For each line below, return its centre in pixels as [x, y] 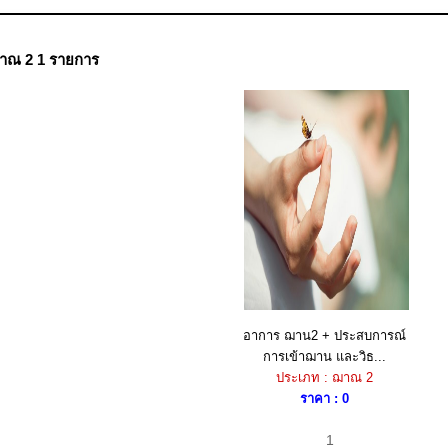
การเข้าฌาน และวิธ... [324, 356]
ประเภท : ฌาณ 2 [324, 377]
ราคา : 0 [324, 398]
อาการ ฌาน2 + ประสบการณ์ [324, 335]
